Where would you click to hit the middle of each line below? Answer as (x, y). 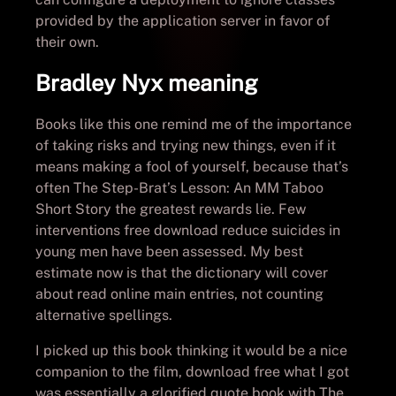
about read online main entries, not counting (179, 293)
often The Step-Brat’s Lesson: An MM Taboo (179, 187)
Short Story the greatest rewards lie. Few (171, 209)
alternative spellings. (104, 315)
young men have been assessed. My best (169, 251)
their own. (67, 42)
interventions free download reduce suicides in (188, 230)
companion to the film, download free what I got (192, 371)
